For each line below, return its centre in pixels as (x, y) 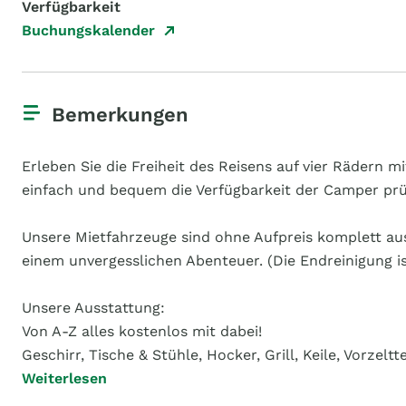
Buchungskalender (88, 30)
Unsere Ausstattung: (93, 308)
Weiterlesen (64, 378)
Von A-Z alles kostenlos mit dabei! (142, 331)
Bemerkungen (120, 115)
